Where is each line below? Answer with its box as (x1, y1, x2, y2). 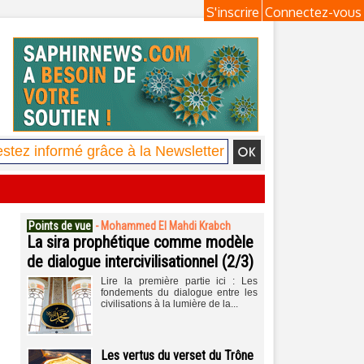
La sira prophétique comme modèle (27, 232, 253, 252)
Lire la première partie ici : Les (101, 275, 258, 287)
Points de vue (28, 219, 91, 232)
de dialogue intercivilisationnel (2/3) (27, 252, 253, 271)
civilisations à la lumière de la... (101, 298, 238, 310)
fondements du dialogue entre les (101, 287, 258, 298)
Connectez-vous (265, 4, 362, 20)
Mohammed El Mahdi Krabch (101, 219, 231, 232)
